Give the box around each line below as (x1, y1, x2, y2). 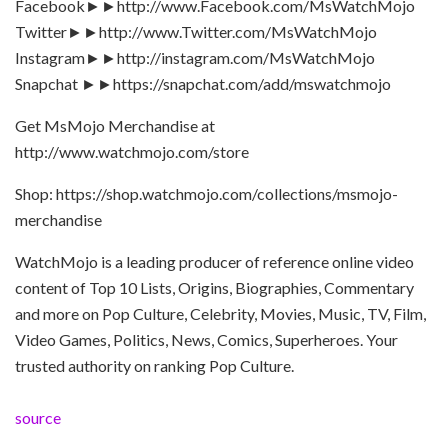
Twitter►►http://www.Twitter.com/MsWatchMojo (15, 21, 377, 41)
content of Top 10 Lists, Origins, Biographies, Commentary (15, 277, 414, 297)
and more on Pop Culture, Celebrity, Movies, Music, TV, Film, (15, 303, 426, 323)
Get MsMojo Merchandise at (15, 115, 215, 135)
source (15, 407, 61, 427)
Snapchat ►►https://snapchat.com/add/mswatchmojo (15, 73, 391, 93)
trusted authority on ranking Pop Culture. (15, 355, 294, 375)
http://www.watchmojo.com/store (15, 141, 249, 161)
